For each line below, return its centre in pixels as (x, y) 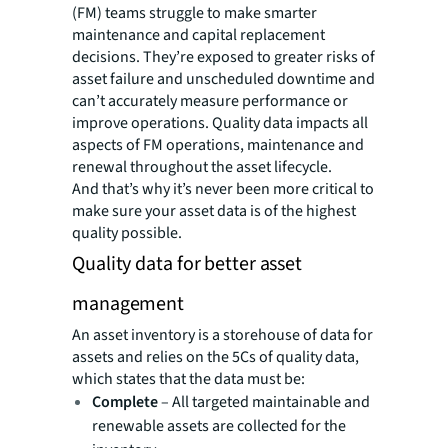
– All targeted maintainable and (264, 401)
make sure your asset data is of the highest (214, 210)
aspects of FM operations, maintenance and (218, 144)
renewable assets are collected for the (219, 425)
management (128, 303)
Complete (125, 401)
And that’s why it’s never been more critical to (223, 188)
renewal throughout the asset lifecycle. (202, 166)
